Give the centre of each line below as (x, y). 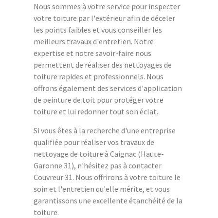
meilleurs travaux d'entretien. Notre (94, 41)
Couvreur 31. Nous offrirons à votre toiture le (107, 177)
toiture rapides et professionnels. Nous (99, 76)
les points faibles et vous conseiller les (98, 29)
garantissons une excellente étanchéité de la (108, 200)
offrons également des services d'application (108, 88)
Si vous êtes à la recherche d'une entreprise (105, 130)
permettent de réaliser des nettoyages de (103, 64)
